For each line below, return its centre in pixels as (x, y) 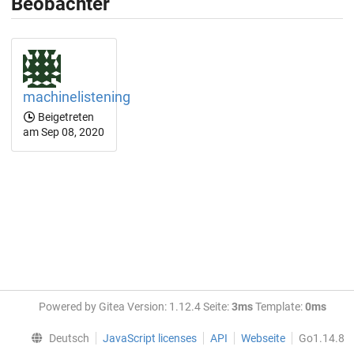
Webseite (263, 338)
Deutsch (69, 338)
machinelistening (77, 96)
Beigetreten (65, 117)
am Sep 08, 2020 (64, 132)
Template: (279, 307)
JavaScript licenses (150, 338)
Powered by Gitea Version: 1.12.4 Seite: (135, 307)
